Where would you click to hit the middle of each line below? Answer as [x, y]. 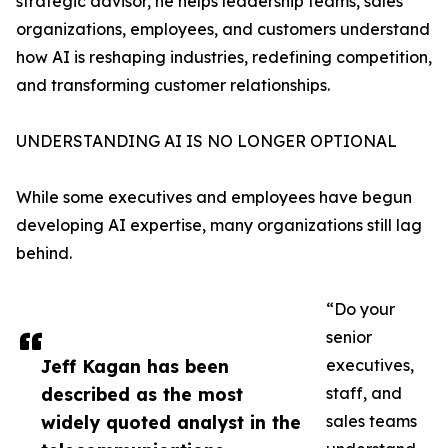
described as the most [142, 394]
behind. [44, 253]
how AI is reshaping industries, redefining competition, [224, 57]
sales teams [371, 421]
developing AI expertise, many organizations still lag [219, 225]
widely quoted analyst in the [171, 422]
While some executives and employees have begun [214, 197]
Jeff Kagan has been [135, 366]
